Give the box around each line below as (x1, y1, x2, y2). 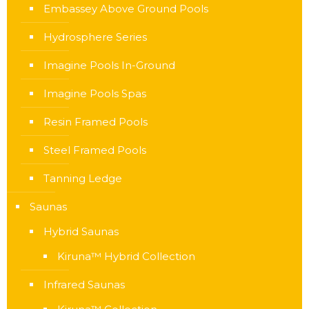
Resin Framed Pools (43, 115, 148, 128)
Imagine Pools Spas (43, 87, 146, 100)
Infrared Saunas (43, 278, 125, 291)
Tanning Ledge (43, 172, 122, 185)
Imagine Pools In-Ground (43, 59, 175, 72)
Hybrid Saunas (43, 225, 119, 238)
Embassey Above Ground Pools (43, 2, 208, 15)
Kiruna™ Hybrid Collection (57, 250, 195, 263)
